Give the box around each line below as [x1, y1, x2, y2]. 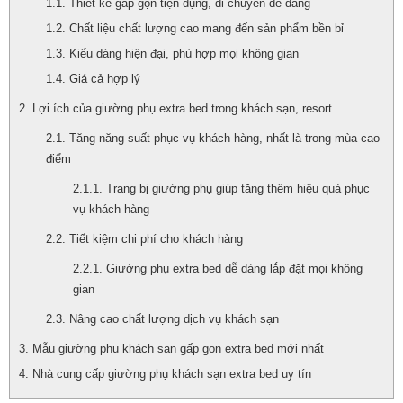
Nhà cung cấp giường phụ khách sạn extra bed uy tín [32, 367, 311, 381]
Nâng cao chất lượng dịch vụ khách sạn [69, 312, 279, 326]
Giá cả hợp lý [69, 72, 140, 85]
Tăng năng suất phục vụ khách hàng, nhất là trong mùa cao [69, 131, 380, 145]
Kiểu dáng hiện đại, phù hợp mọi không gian [69, 47, 299, 60]
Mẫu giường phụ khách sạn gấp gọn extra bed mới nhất [32, 342, 324, 355]
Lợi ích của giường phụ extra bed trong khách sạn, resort [32, 102, 332, 115]
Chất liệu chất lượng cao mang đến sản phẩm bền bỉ [69, 22, 344, 35]
